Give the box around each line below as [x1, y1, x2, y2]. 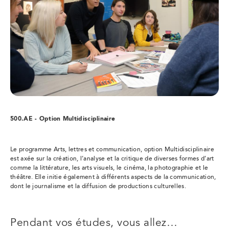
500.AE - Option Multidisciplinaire [10, 116, 116, 122]
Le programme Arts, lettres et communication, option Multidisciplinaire [10, 146, 214, 153]
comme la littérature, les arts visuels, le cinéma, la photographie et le [10, 165, 209, 171]
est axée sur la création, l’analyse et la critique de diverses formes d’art [10, 155, 214, 162]
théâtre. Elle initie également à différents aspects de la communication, [10, 174, 216, 180]
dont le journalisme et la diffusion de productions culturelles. [10, 183, 186, 190]
